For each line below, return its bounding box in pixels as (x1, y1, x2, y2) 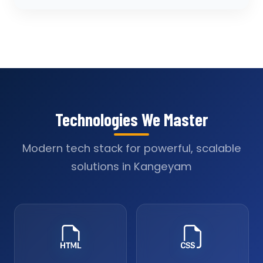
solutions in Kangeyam (71, 159, 192, 174)
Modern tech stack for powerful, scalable (22, 141, 241, 156)
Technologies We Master (55, 109, 208, 130)
